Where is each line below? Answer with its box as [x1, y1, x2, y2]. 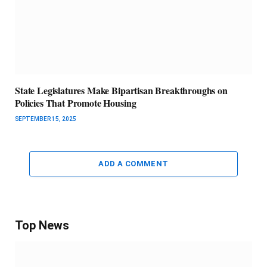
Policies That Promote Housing [15, 96, 136, 110]
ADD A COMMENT [98, 159, 169, 168]
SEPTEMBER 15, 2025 [15, 116, 76, 122]
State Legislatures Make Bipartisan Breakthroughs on [15, 83, 228, 97]
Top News [15, 218, 69, 232]
